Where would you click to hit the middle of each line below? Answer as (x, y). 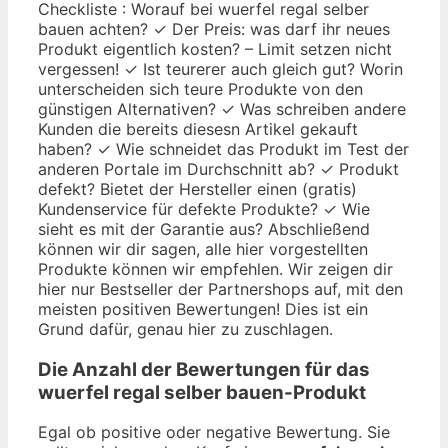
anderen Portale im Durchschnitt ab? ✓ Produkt (218, 168)
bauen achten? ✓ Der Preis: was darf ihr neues (214, 28)
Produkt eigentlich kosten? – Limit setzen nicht (215, 48)
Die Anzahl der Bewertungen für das (204, 369)
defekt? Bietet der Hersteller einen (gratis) (197, 188)
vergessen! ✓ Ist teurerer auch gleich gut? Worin (220, 68)
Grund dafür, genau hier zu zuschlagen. (185, 328)
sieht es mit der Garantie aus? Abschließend (204, 228)
